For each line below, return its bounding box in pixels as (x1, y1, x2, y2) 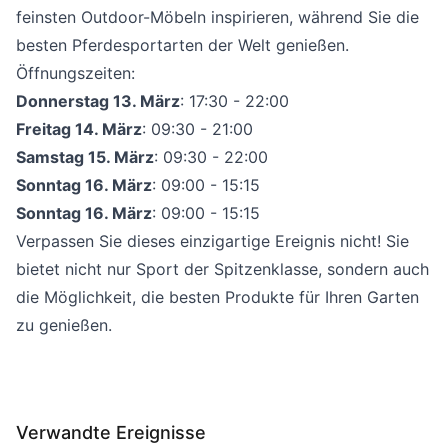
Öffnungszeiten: (16, 63, 135, 83)
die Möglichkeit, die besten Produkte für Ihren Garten (16, 287, 419, 307)
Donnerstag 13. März (16, 91, 180, 111)
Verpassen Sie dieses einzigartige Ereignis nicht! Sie (16, 231, 409, 251)
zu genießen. (16, 315, 112, 335)
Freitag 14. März (16, 119, 142, 139)
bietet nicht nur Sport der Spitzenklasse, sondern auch (16, 259, 429, 279)
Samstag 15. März (16, 147, 154, 167)
